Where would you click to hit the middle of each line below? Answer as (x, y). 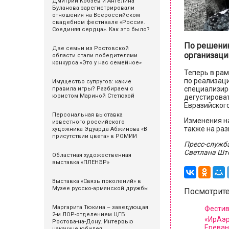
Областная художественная (92, 155)
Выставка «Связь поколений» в (97, 181)
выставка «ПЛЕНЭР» (81, 162)
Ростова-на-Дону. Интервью (93, 222)
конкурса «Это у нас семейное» (97, 63)
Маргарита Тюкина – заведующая (100, 207)
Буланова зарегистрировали (93, 8)
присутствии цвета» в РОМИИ (95, 136)
